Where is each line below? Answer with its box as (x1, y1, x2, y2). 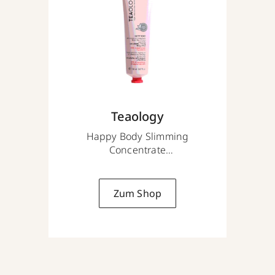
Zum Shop (113, 186, 162, 200)
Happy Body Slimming (86, 129, 189, 143)
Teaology (111, 107, 164, 125)
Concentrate (109, 142, 166, 157)
